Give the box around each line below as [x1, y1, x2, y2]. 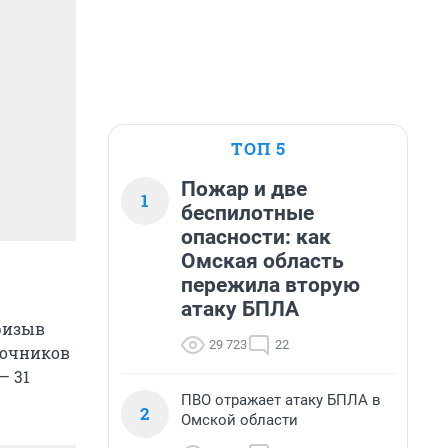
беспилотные [181, 201, 314, 225]
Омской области [181, 411, 298, 429]
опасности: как [181, 225, 331, 249]
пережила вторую [181, 273, 360, 297]
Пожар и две [181, 177, 307, 201]
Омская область [181, 249, 344, 273]
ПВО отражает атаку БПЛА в [181, 391, 381, 409]
